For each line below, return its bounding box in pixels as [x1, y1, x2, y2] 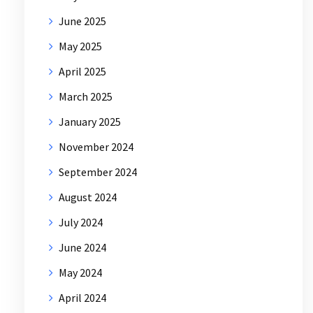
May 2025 [59, 38, 102, 53]
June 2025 [59, 13, 106, 28]
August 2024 [59, 189, 117, 204]
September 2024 [59, 164, 137, 179]
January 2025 [59, 114, 121, 129]
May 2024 [59, 265, 102, 279]
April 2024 [59, 290, 106, 305]
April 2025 [59, 64, 106, 78]
